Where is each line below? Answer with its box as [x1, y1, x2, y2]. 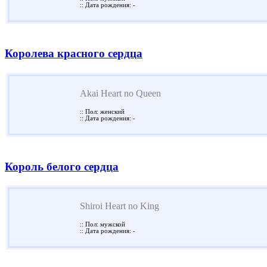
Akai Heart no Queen [80, 88, 161, 98]
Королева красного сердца [5, 47, 142, 60]
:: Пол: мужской [80, 221, 125, 228]
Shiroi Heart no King [80, 201, 159, 212]
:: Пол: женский [80, 108, 125, 115]
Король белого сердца [5, 160, 119, 173]
